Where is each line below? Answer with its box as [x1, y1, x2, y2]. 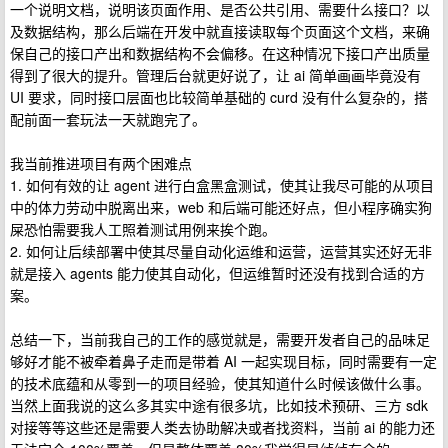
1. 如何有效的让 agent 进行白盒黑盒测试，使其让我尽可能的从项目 [10, 175, 434, 195]
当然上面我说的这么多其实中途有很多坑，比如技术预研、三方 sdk [10, 395, 428, 415]
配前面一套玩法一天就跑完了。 [10, 109, 206, 129]
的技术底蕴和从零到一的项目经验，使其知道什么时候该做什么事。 [10, 373, 430, 393]
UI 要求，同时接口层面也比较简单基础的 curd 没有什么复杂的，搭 [10, 87, 428, 107]
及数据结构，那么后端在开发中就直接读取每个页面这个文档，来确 [10, 21, 430, 41]
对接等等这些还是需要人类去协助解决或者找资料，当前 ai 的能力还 [10, 417, 435, 437]
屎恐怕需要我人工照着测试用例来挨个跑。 [10, 219, 276, 239]
